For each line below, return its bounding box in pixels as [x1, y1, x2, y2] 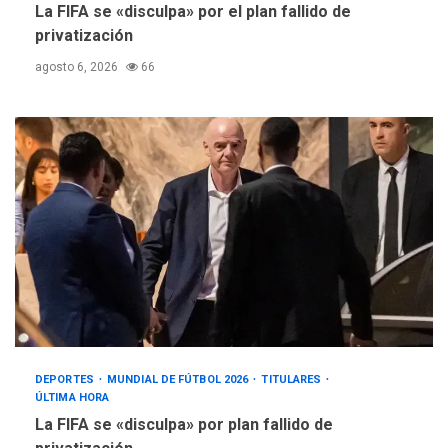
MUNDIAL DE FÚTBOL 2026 [107, 373, 252, 387]
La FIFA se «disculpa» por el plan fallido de [35, 2, 351, 22]
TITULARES [261, 373, 325, 387]
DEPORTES [35, 373, 97, 387]
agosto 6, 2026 [35, 60, 121, 75]
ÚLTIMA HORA [35, 391, 110, 405]
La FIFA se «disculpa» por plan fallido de [35, 415, 333, 435]
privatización [35, 26, 133, 46]
